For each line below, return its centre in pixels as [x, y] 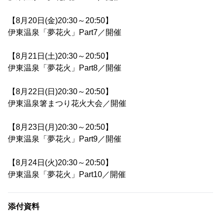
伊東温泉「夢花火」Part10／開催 [67, 174]
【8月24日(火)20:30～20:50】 [60, 163]
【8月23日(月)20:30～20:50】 [60, 127]
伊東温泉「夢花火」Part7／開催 [65, 32]
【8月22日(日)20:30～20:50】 [60, 92]
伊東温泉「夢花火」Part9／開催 [65, 139]
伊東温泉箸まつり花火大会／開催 [67, 103]
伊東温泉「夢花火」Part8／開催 [65, 68]
